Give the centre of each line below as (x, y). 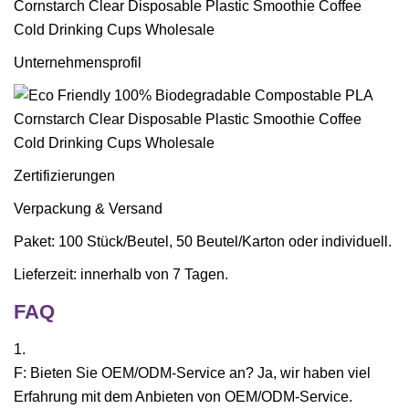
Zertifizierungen (64, 176)
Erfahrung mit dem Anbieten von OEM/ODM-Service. (183, 397)
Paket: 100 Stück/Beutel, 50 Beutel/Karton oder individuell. (203, 241)
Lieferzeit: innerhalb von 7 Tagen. (121, 274)
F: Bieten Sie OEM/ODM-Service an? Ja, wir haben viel (192, 373)
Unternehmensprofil (78, 63)
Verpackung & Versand (88, 209)
